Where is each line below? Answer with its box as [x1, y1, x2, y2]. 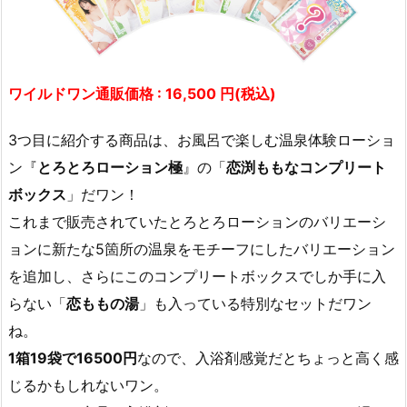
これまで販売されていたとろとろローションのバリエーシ [8, 212, 386, 231]
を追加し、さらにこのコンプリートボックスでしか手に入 [8, 266, 386, 285]
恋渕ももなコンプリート [226, 157, 386, 176]
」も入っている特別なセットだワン [139, 293, 372, 313]
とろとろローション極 [37, 157, 183, 176]
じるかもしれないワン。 [8, 375, 168, 394]
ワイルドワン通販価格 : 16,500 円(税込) [8, 84, 276, 103]
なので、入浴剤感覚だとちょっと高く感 [137, 348, 399, 367]
